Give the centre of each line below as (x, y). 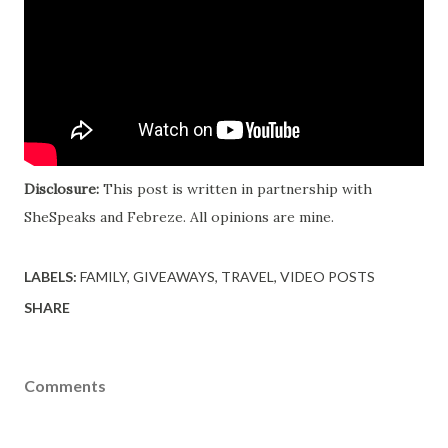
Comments (65, 385)
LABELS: (50, 276)
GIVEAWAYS (174, 276)
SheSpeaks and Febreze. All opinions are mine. (179, 217)
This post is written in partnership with (235, 189)
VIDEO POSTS (327, 276)
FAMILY (103, 276)
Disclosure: (61, 189)
